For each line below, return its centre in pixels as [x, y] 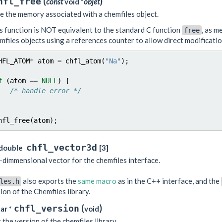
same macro [97, 181]
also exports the [49, 181]
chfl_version [46, 208]
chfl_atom [83, 61]
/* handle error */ [45, 91]
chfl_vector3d [61, 147]
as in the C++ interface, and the [168, 181]
